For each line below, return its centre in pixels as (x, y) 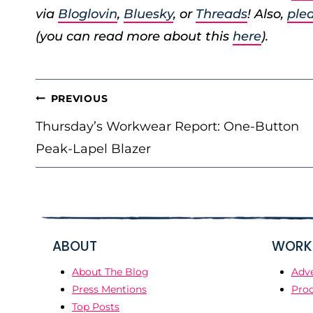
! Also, (267, 14)
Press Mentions (109, 289)
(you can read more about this (134, 36)
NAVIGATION (82, 121)
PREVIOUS (79, 99)
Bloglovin (88, 14)
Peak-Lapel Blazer (93, 149)
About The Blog (110, 271)
